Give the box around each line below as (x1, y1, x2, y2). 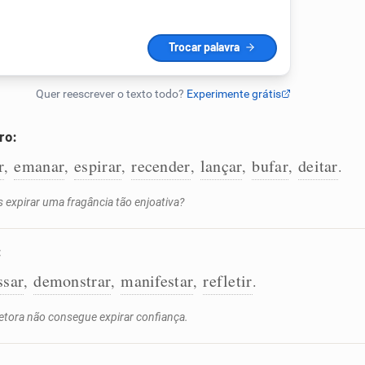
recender (131, 155, 191, 177)
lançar (200, 155, 243, 177)
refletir (203, 270, 253, 292)
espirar (74, 155, 122, 177)
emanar (14, 155, 65, 177)
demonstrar (33, 270, 112, 292)
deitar (297, 155, 338, 177)
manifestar (121, 270, 194, 292)
